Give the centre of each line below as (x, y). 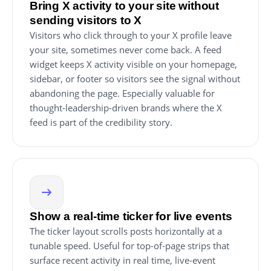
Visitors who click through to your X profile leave (131, 35)
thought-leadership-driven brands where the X (126, 108)
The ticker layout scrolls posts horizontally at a (126, 231)
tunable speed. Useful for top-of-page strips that (129, 246)
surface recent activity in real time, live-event (122, 260)
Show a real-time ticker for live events (131, 216)
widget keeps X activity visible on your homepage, (133, 64)
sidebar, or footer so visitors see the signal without (135, 79)
